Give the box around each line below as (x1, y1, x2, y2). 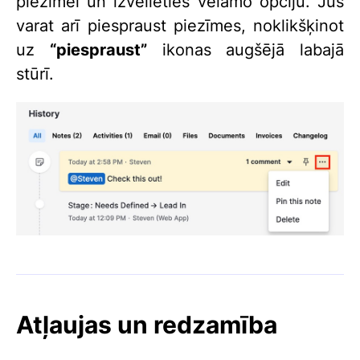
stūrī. (16, 63, 54, 84)
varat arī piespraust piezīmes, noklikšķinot (16, 15, 344, 35)
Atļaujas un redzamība (16, 309, 277, 339)
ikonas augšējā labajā (146, 39, 344, 59)
